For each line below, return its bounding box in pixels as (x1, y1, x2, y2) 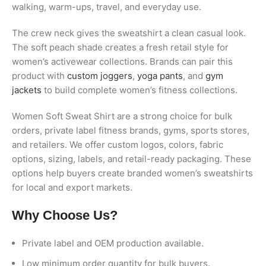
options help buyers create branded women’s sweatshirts (12, 167, 253, 179)
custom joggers (67, 70, 132, 82)
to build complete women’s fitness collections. (42, 84, 237, 96)
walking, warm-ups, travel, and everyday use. (12, 1, 201, 13)
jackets (12, 84, 42, 96)
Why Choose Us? (12, 208, 118, 223)
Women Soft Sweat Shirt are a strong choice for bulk (12, 110, 232, 122)
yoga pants (137, 70, 183, 82)
